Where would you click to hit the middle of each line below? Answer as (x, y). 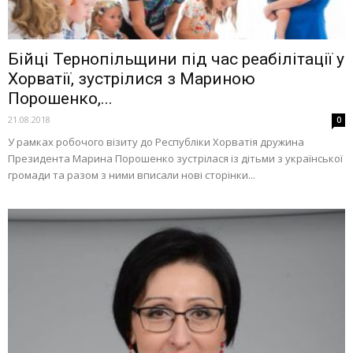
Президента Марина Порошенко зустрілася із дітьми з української (175, 158)
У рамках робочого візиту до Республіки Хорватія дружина (156, 141)
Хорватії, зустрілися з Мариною (132, 78)
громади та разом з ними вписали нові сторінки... (132, 175)
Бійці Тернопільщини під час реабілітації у (176, 59)
